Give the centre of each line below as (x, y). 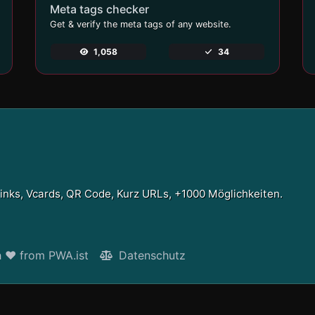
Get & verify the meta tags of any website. (140, 24)
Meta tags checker (99, 9)
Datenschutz (150, 256)
